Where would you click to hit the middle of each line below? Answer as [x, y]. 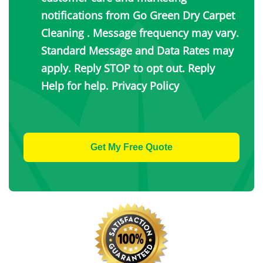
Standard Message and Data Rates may [137, 50]
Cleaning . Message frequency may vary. [140, 33]
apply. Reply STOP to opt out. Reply [128, 68]
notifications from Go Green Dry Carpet [138, 15]
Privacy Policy [145, 85]
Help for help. [76, 85]
